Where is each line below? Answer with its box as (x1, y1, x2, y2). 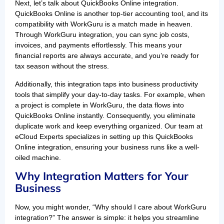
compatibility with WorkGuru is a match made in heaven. (15, 20, 192, 28)
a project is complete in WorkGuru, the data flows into (15, 100, 184, 109)
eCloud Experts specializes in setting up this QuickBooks (15, 132, 193, 140)
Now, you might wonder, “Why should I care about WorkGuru (15, 203, 206, 211)
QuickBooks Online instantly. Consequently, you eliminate (15, 111, 195, 119)
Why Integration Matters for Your (15, 169, 188, 183)
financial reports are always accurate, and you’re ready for (15, 51, 199, 60)
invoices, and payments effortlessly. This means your (15, 41, 182, 49)
